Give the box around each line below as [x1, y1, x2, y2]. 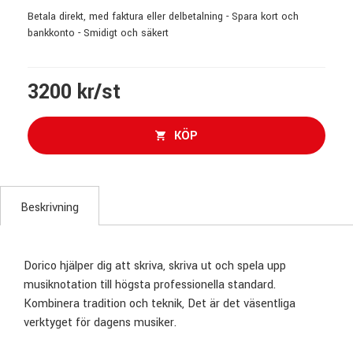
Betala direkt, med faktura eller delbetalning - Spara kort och [28, 9, 299, 24]
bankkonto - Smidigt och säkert [28, 26, 169, 40]
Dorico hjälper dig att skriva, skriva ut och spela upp [24, 258, 286, 274]
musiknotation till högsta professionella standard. [24, 277, 276, 293]
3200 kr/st [28, 78, 121, 106]
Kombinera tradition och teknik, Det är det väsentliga [24, 295, 295, 312]
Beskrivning [20, 199, 79, 216]
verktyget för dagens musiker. [24, 314, 176, 331]
